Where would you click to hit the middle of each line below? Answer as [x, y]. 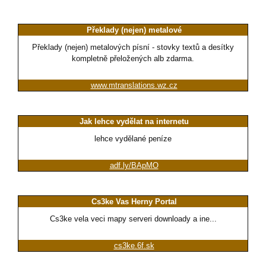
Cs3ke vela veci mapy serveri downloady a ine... [133, 219]
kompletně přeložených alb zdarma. [133, 59]
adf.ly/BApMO [134, 166]
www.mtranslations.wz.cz [134, 85]
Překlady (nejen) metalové [134, 30]
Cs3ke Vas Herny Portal [134, 202]
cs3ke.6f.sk [134, 246]
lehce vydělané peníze [133, 139]
